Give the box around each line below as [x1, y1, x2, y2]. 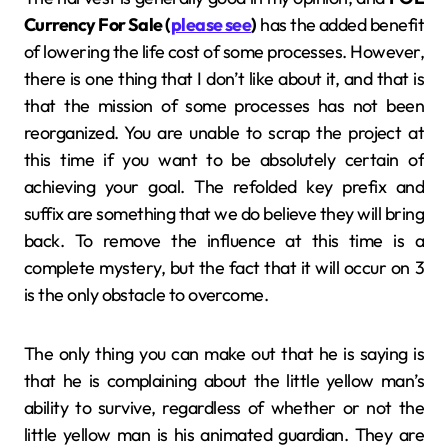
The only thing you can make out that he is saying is [24, 341, 424, 365]
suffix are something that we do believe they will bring [24, 201, 424, 225]
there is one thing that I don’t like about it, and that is [24, 66, 424, 90]
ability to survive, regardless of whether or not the [24, 395, 424, 419]
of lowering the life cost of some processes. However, [24, 39, 424, 63]
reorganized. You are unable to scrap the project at [24, 120, 424, 144]
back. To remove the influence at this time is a [24, 228, 424, 252]
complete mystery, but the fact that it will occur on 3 [24, 255, 424, 279]
